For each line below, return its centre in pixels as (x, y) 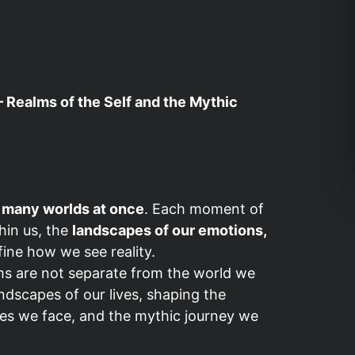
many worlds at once (73, 209)
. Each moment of (204, 209)
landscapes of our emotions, (169, 230)
